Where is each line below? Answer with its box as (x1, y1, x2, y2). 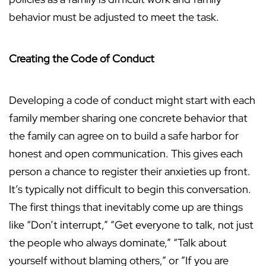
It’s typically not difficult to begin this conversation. (9, 182, 251, 197)
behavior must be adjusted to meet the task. (9, 10, 219, 24)
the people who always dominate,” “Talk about (9, 236, 227, 250)
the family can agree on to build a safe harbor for (9, 129, 239, 143)
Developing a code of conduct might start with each (9, 93, 255, 107)
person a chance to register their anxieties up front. (9, 164, 251, 179)
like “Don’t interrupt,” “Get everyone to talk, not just (9, 218, 254, 232)
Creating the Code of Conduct (9, 52, 154, 66)
